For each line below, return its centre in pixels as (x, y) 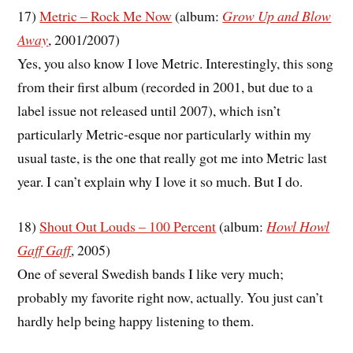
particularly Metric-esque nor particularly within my (165, 134)
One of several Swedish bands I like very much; (151, 273)
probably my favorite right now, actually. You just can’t (171, 297)
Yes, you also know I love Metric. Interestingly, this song (176, 63)
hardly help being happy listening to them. (136, 320)
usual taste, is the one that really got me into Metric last (173, 158)
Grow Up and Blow (277, 16)
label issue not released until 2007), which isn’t (149, 111)
